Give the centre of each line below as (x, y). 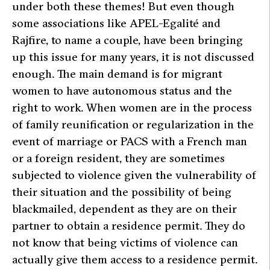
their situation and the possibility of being (122, 192)
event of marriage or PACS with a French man (130, 141)
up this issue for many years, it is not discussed (133, 57)
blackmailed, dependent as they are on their (124, 209)
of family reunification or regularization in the (133, 124)
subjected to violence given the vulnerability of (134, 175)
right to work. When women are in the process (132, 108)
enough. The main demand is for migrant (117, 74)
